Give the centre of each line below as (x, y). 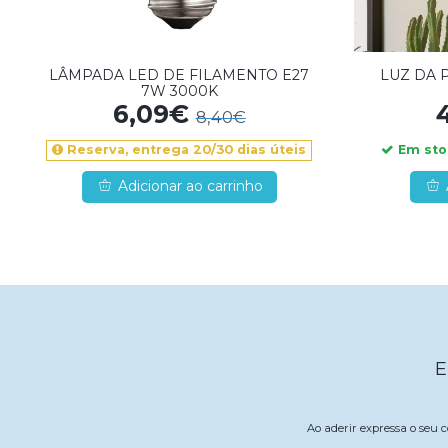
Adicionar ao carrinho (190, 186)
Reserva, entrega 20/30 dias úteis (185, 150)
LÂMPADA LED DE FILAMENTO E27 (179, 75)
